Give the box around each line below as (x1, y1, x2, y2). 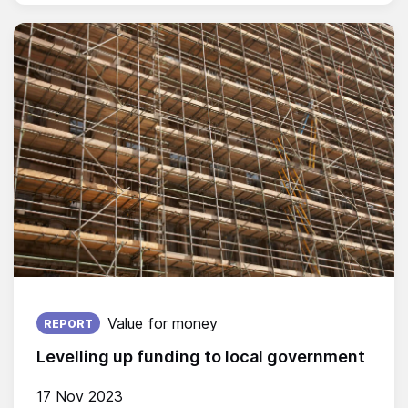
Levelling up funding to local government (36, 347, 365, 367)
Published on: (36, 300, 127, 319)
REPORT (44, 317, 93, 331)
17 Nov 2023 (36, 387, 123, 406)
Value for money (107, 314, 218, 333)
